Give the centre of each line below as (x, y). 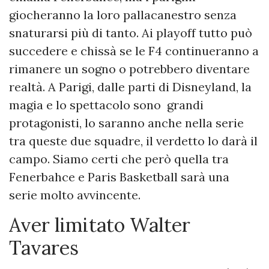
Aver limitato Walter (100, 225)
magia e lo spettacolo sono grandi (106, 105)
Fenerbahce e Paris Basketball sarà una (119, 177)
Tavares (44, 248)
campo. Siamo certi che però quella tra (119, 159)
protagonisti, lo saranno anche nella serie (126, 123)
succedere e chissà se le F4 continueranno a (134, 51)
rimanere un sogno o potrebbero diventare (129, 69)
